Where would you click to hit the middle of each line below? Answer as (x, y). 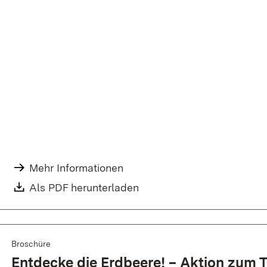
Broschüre (31, 244)
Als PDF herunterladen (84, 187)
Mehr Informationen (77, 168)
